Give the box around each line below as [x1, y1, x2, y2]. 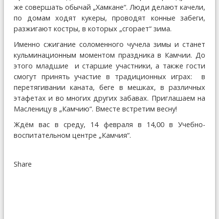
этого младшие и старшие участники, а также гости [14, 61, 205, 71]
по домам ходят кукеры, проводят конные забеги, [14, 13, 205, 23]
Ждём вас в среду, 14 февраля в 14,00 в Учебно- [14, 120, 205, 130]
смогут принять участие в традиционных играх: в [14, 72, 205, 82]
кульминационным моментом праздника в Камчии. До [14, 50, 205, 60]
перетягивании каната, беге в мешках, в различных [14, 83, 205, 92]
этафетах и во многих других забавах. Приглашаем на [14, 93, 205, 103]
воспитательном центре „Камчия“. [14, 131, 131, 140]
